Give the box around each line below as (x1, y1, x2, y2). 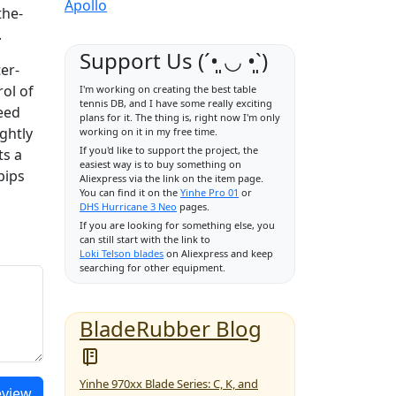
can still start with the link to (80, 232, 210, 246)
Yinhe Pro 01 (180, 186, 239, 199)
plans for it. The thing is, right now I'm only (80, 110, 280, 124)
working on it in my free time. (80, 125, 217, 138)
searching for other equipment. (80, 261, 225, 274)
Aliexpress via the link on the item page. (80, 171, 263, 185)
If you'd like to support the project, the (80, 143, 258, 156)
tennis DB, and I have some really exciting (80, 96, 272, 110)
